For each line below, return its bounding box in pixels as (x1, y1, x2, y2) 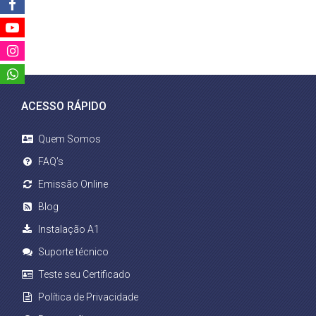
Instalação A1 (38, 224, 99, 235)
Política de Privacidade (38, 291, 138, 303)
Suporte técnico (38, 246, 109, 257)
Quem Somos (38, 133, 101, 145)
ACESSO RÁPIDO (21, 99, 107, 113)
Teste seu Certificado (38, 269, 130, 280)
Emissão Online (38, 178, 108, 190)
